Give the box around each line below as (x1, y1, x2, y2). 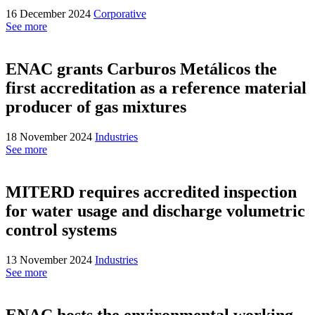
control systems (6, 221, 117, 240)
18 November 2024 (6, 131, 95, 143)
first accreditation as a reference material (6, 79, 307, 98)
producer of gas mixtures (6, 98, 186, 117)
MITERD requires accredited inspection (6, 183, 297, 202)
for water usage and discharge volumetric (6, 202, 305, 221)
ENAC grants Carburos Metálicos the (6, 60, 277, 79)
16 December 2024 (6, 8, 94, 20)
